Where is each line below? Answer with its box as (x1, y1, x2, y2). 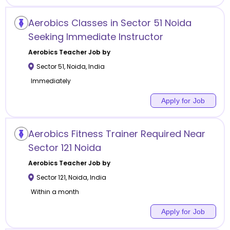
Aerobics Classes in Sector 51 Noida (28, 16, 191, 29)
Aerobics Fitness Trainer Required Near (28, 127, 205, 140)
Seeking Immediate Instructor (28, 30, 163, 43)
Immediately (30, 76, 71, 85)
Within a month (30, 187, 79, 196)
